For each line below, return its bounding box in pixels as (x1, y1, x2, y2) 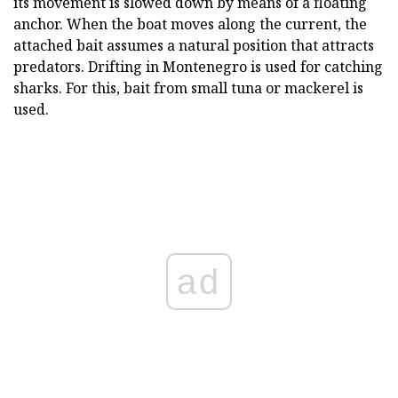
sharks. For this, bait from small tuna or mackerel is (13, 77, 363, 98)
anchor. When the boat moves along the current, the (13, 13, 367, 34)
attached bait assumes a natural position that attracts (13, 35, 374, 55)
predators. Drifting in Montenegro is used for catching (13, 56, 383, 76)
